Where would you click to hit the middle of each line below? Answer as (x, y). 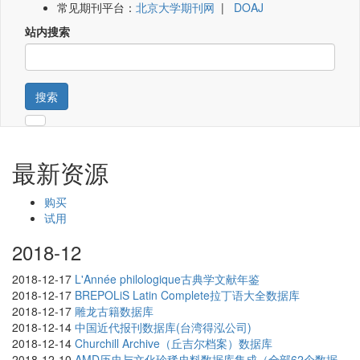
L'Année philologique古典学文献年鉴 (167, 279)
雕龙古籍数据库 (114, 311)
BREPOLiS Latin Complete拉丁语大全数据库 (187, 295)
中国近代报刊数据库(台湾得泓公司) (163, 327)
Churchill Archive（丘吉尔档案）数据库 (174, 344)
